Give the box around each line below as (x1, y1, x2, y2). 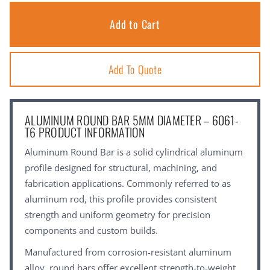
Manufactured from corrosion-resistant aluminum (25, 246, 231, 259)
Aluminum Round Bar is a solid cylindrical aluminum (25, 146, 243, 159)
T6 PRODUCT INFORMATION (25, 123, 145, 142)
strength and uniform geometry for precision (25, 209, 210, 221)
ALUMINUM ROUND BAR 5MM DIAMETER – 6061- (25, 111, 239, 130)
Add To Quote (108, 61, 162, 78)
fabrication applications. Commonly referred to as (25, 177, 231, 190)
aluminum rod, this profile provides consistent (25, 193, 217, 206)
